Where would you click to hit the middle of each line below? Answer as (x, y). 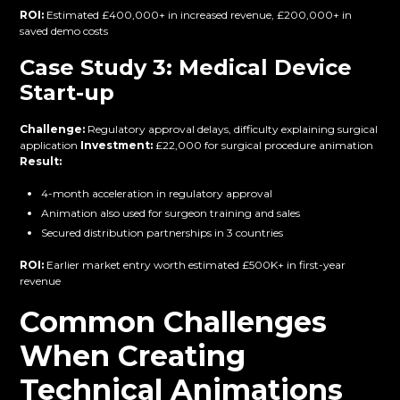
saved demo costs (64, 31)
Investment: (117, 146)
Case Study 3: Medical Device (186, 68)
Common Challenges (174, 322)
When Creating (133, 356)
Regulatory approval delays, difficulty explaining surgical (232, 129)
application (50, 146)
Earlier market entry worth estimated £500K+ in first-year (195, 265)
